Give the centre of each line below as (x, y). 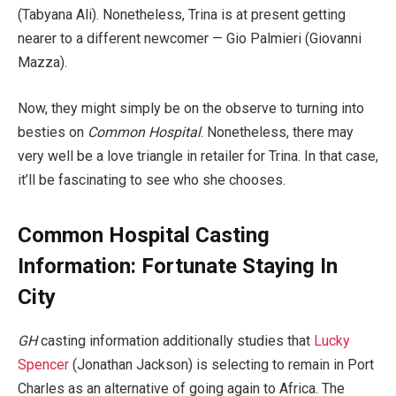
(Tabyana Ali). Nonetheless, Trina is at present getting (182, 15)
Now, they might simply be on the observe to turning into (191, 108)
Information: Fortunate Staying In (178, 267)
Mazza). (42, 63)
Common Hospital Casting (144, 236)
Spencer (43, 365)
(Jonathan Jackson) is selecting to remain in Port (221, 365)
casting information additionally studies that (175, 341)
